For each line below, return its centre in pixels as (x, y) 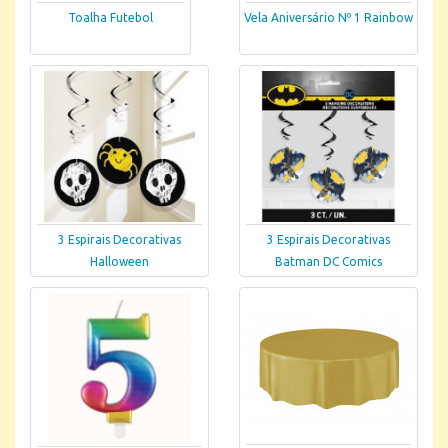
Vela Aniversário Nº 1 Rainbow (328, 18)
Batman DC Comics (328, 262)
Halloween (119, 262)
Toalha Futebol (110, 18)
